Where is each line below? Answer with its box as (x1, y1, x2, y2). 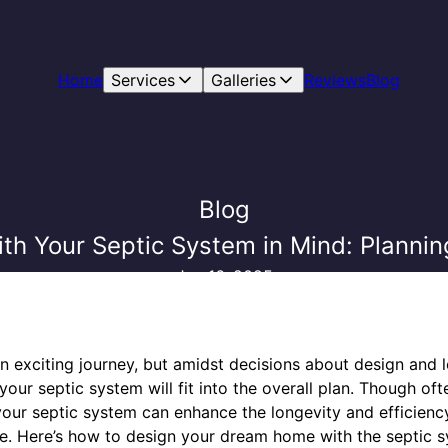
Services (110, 70, 175, 90)
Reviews (303, 70, 366, 90)
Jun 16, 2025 (175, 266, 273, 286)
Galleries (210, 70, 276, 90)
